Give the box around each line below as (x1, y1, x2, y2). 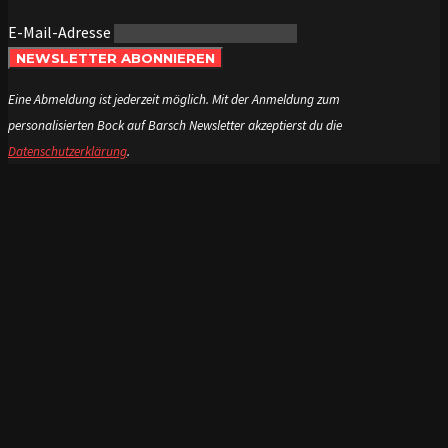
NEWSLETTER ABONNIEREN (16, 50, 215, 67)
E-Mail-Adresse (8, 22, 114, 43)
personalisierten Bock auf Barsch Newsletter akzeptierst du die (8, 117, 342, 135)
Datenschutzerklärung (8, 143, 127, 161)
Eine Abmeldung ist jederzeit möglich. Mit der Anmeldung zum (8, 91, 340, 109)
